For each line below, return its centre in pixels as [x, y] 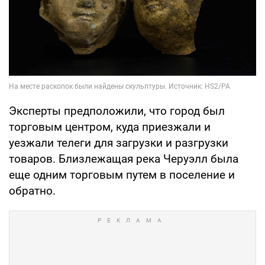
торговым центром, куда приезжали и [110, 127]
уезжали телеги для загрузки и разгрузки [119, 143]
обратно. [32, 191]
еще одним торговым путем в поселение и [122, 175]
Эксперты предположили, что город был [117, 111]
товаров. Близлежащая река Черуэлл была [124, 159]
